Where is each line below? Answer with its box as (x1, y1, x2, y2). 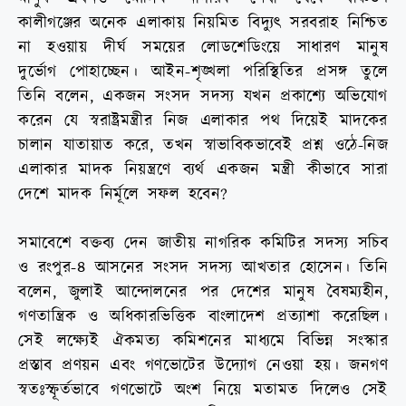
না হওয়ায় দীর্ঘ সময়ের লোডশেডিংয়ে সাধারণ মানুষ (18, 36, 388, 60)
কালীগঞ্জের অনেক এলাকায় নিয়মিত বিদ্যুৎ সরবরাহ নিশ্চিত (18, 12, 388, 35)
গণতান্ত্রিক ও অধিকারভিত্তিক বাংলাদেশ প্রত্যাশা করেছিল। (18, 305, 388, 329)
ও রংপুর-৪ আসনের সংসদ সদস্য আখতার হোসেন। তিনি (18, 256, 388, 280)
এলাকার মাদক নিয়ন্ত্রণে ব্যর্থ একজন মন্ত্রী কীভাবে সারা (18, 159, 388, 182)
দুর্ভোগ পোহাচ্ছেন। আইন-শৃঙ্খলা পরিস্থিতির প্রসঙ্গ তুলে (18, 61, 388, 84)
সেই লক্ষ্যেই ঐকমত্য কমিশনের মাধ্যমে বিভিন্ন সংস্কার (18, 330, 388, 353)
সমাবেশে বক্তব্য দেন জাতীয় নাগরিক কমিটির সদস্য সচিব (18, 232, 388, 256)
